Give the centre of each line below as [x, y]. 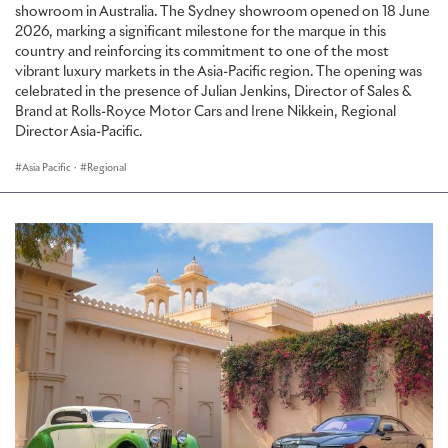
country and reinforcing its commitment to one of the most [202, 51]
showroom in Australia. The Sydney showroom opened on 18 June [222, 11]
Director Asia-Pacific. [78, 131]
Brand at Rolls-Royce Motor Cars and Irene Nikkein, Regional [205, 111]
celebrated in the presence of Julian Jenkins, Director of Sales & [212, 91]
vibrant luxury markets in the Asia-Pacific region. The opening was [218, 71]
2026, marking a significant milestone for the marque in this [200, 31]
